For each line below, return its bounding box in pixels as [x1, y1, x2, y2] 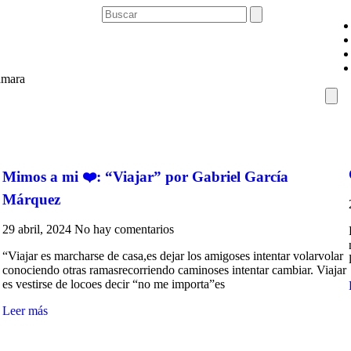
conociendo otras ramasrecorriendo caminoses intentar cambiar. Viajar [2, 263, 346, 277]
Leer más [2, 304, 48, 318]
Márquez [2, 190, 60, 208]
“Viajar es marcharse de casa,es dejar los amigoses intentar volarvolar [2, 249, 343, 263]
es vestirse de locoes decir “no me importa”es [2, 277, 225, 291]
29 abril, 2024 [2, 223, 74, 237]
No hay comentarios [74, 223, 174, 237]
